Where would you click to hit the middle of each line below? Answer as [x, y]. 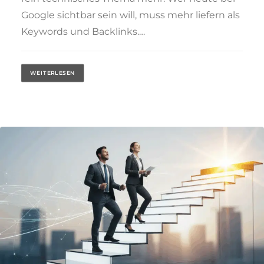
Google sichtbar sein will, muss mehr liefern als [131, 15]
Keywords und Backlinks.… [83, 31]
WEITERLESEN [53, 73]
